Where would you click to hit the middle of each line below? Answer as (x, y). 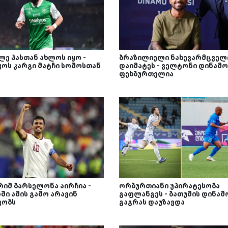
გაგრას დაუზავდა (152, 202)
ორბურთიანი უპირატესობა (169, 186)
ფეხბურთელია (146, 74)
